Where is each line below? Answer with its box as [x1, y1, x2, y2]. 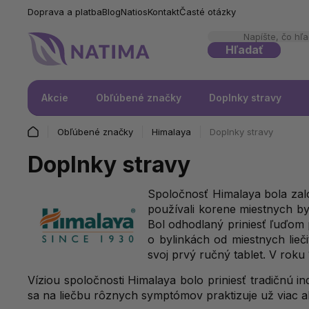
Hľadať [225, 43, 263, 57]
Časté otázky [179, 6, 236, 17]
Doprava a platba [28, 6, 102, 17]
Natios [121, 6, 148, 17]
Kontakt [148, 6, 179, 17]
